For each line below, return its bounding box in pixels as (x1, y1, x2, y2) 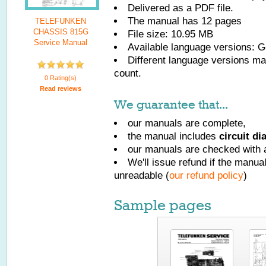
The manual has (128, 15, 201, 27)
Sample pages (114, 197, 211, 214)
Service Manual (34, 38, 87, 47)
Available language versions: (128, 42, 258, 53)
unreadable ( (114, 170, 169, 181)
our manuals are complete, (128, 118, 246, 129)
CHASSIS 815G (33, 27, 88, 36)
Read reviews (40, 85, 81, 92)
